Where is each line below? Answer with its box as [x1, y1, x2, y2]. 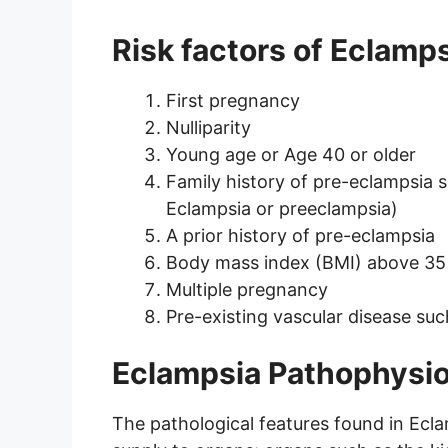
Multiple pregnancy [166, 279, 328, 301]
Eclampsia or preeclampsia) [166, 198, 398, 220]
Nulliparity [166, 117, 251, 139]
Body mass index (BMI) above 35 [166, 252, 446, 274]
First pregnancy [166, 90, 300, 112]
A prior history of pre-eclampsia [166, 225, 435, 247]
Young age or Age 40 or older [166, 144, 416, 166]
